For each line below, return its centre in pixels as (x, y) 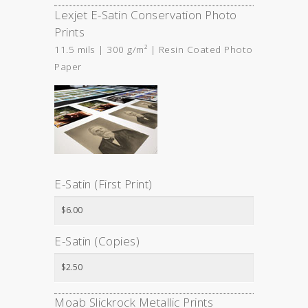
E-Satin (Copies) (97, 241)
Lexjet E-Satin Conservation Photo (146, 15)
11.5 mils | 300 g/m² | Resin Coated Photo (154, 49)
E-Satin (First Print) (103, 184)
